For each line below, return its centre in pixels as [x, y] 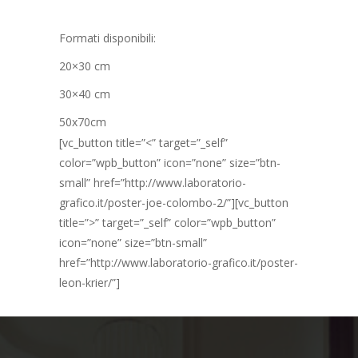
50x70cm [83, 121]
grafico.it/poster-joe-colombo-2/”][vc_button [174, 202]
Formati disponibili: [107, 38]
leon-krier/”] [89, 282]
